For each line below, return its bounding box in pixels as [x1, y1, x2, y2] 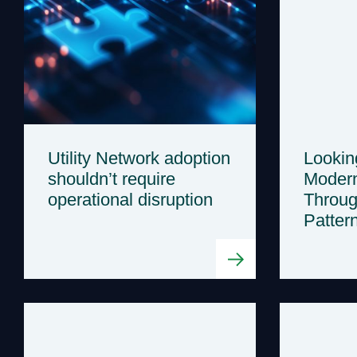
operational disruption [48, 189, 213, 210]
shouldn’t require [48, 168, 175, 189]
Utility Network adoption [48, 147, 230, 168]
